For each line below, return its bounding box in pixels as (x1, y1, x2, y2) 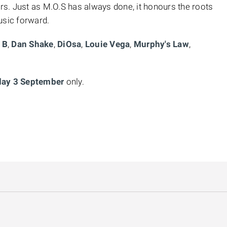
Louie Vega (83, 39, 130, 49)
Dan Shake (11, 39, 54, 49)
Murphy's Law (133, 39, 189, 49)
